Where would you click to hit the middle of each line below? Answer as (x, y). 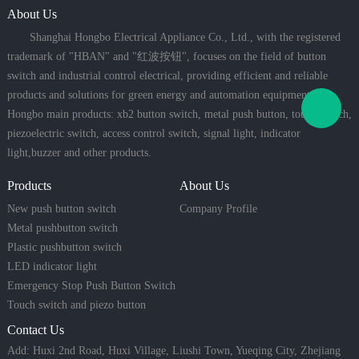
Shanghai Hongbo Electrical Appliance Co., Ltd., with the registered (173, 37)
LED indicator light (52, 266)
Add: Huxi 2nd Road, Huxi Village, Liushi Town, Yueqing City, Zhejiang (173, 350)
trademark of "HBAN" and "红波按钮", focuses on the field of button (166, 56)
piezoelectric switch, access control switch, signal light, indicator (153, 133)
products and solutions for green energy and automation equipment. (160, 95)
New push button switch (61, 208)
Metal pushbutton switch (62, 228)
